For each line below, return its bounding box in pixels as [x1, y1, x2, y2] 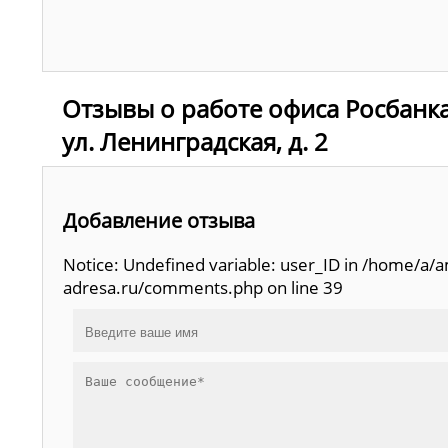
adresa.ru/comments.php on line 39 [63, 276, 343, 300]
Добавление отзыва [63, 206, 255, 234]
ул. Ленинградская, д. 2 [62, 124, 328, 158]
